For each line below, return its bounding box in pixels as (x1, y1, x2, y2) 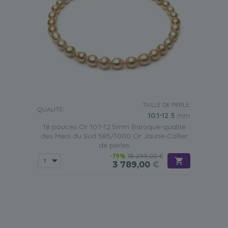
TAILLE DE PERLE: (142, 101, 190, 108)
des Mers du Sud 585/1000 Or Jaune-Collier (40, 131, 188, 140)
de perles (98, 140, 130, 150)
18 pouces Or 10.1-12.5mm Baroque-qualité (42, 122, 186, 131)
